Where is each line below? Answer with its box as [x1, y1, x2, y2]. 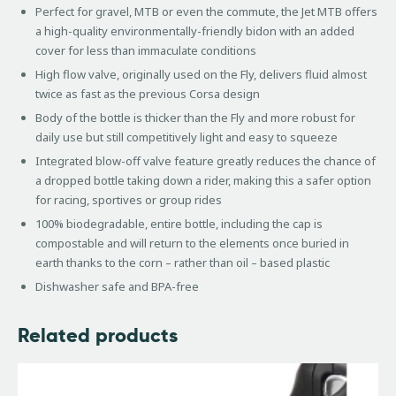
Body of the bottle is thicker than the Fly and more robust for [34, 109, 355, 126]
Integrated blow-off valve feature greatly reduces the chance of [34, 152, 376, 169]
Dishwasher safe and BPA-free [34, 278, 199, 294]
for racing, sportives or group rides [34, 191, 222, 208]
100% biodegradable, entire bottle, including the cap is [34, 215, 323, 232]
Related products [18, 323, 178, 348]
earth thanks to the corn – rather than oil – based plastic [34, 254, 330, 270]
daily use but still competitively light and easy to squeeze [34, 128, 338, 145]
